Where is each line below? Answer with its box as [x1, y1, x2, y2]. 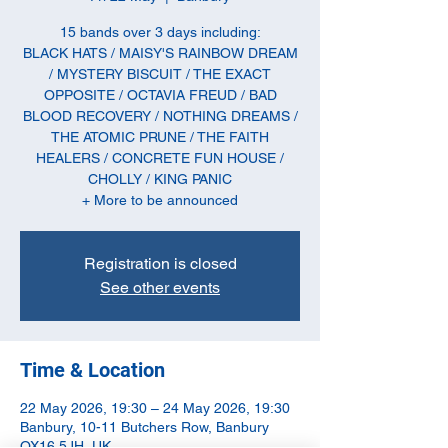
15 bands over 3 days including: [59, 24, 261, 40]
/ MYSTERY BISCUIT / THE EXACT [49, 66, 271, 82]
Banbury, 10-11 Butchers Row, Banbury [20, 419, 269, 435]
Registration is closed [83, 254, 237, 273]
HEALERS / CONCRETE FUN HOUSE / [36, 150, 284, 166]
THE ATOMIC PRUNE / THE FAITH [51, 129, 269, 145]
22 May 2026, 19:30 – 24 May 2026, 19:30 [20, 400, 290, 416]
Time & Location [20, 358, 165, 382]
